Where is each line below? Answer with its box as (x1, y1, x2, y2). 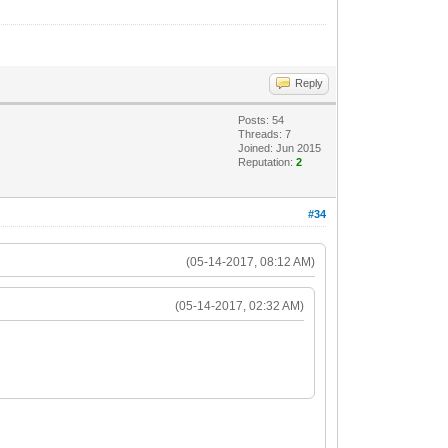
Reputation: (238, 155, 297, 168)
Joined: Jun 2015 (238, 141, 322, 154)
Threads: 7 (238, 127, 292, 140)
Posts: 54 (238, 113, 285, 126)
